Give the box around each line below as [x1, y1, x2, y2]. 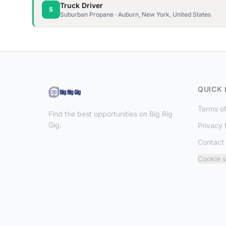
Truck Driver [60, 1, 103, 10]
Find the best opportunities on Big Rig [48, 109, 173, 119]
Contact [198, 138, 224, 147]
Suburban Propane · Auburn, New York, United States [60, 11, 211, 19]
